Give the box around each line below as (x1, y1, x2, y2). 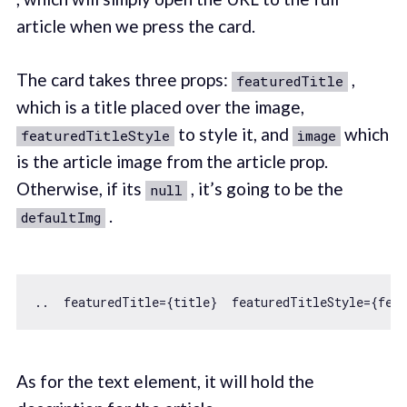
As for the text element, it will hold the (15, 371, 314, 392)
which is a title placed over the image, (15, 95, 304, 117)
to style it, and (174, 123, 293, 144)
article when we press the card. (15, 15, 255, 37)
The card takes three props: (15, 68, 232, 90)
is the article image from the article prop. (15, 150, 328, 172)
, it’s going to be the (186, 177, 343, 199)
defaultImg (20, 207, 101, 226)
